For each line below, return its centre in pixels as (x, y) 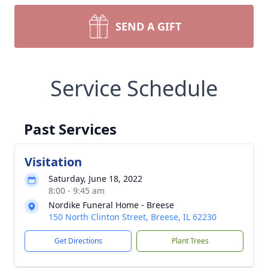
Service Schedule (134, 88)
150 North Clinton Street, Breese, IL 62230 (133, 217)
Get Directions (78, 241)
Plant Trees (190, 241)
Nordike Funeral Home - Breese (111, 205)
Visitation (53, 162)
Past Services (70, 129)
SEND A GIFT (148, 26)
